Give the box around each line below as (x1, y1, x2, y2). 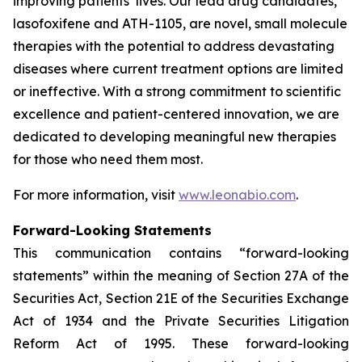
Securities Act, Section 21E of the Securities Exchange (13, 290, 349, 306)
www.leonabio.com (179, 187, 296, 203)
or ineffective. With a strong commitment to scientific (13, 83, 341, 99)
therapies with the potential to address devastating (13, 38, 335, 54)
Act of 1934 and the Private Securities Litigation (13, 313, 349, 329)
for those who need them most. (13, 151, 203, 167)
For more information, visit (13, 187, 179, 203)
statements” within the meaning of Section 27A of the (13, 267, 349, 284)
